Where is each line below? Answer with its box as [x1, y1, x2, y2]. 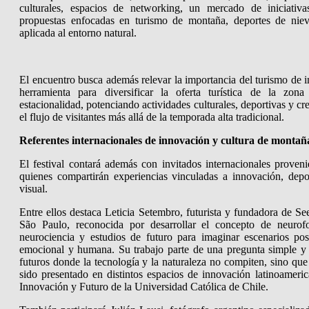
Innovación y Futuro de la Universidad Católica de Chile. [19, 280, 268, 292]
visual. [19, 182, 48, 195]
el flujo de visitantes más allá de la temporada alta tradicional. [19, 110, 284, 123]
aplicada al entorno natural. [19, 26, 137, 39]
